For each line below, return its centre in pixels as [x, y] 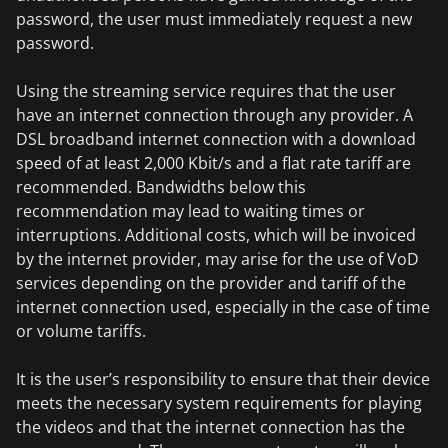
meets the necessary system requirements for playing [219, 403]
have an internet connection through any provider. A [214, 115]
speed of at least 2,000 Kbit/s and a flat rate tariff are [213, 163]
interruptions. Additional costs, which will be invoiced [216, 235]
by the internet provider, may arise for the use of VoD [217, 259]
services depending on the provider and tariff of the [211, 283]
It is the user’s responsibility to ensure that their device [223, 379]
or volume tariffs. [81, 331]
